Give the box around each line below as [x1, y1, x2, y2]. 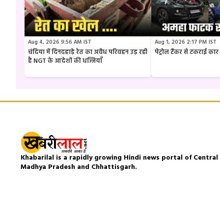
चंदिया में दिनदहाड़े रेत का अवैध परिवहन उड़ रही [28, 47, 147, 58]
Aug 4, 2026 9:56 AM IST [28, 38, 91, 47]
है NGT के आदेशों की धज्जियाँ [28, 56, 102, 67]
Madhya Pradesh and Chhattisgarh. [21, 161, 137, 173]
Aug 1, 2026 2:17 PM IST [155, 38, 217, 47]
